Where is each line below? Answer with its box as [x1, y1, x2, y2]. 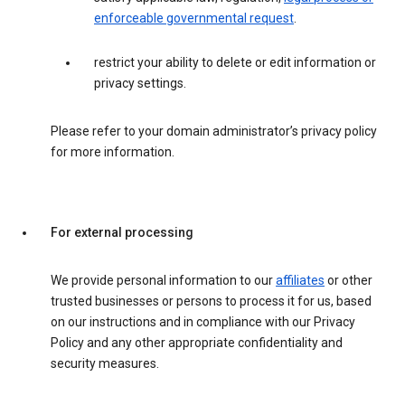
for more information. [51, 145, 174, 160]
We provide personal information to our [51, 273, 276, 288]
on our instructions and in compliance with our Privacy [51, 315, 355, 330]
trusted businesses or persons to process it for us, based [51, 294, 372, 309]
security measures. [51, 356, 159, 372]
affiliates [276, 273, 325, 288]
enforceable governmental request [94, 11, 294, 26]
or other [325, 273, 372, 288]
